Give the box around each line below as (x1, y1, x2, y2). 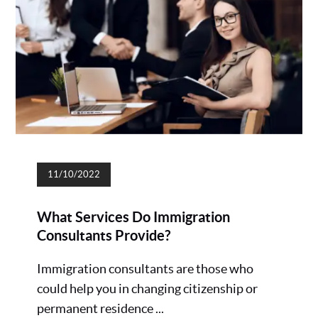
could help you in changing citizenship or (37, 281, 258, 297)
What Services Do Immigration (37, 209, 231, 226)
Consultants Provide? (37, 227, 171, 244)
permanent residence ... (37, 301, 165, 317)
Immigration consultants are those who (37, 261, 254, 277)
